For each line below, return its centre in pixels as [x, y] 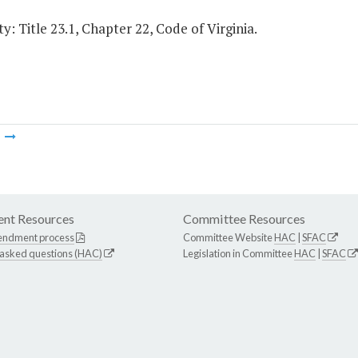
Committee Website [229, 238]
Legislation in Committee [239, 254]
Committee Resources [244, 219]
